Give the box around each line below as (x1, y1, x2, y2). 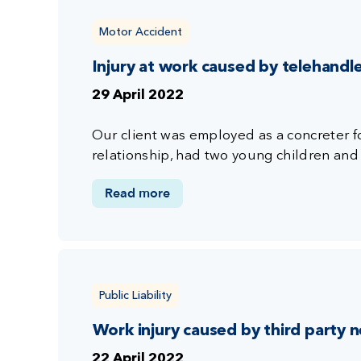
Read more (104, 184, 170, 202)
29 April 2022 (91, 88, 184, 102)
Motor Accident (98, 23, 182, 39)
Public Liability (98, 287, 172, 302)
